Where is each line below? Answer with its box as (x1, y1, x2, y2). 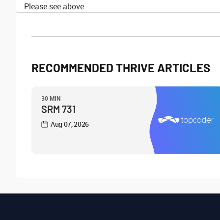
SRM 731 (41, 103, 76, 115)
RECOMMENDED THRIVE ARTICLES (31, 60, 210, 75)
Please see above (24, 1, 84, 12)
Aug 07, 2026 (51, 119, 89, 129)
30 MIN (41, 94, 61, 102)
